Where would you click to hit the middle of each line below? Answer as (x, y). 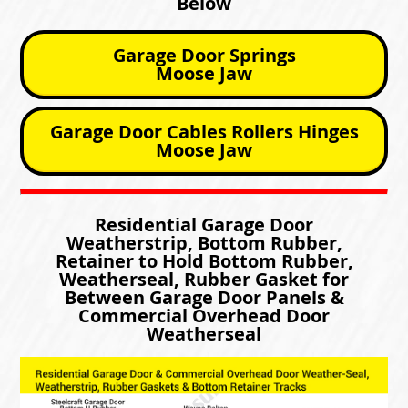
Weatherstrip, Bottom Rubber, (204, 242)
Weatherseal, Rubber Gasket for (204, 279)
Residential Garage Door (204, 224)
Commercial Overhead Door (204, 315)
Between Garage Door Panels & (204, 297)
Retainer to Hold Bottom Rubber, (204, 260)
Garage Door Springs (204, 55)
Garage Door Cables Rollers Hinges (204, 131)
